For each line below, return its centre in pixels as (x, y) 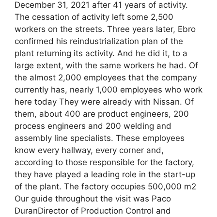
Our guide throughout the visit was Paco (93, 198)
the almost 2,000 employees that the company (106, 77)
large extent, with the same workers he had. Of (106, 65)
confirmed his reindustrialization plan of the (99, 41)
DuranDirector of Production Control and (93, 210)
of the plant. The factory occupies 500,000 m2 (105, 186)
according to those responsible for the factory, (104, 162)
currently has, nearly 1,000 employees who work (108, 89)
